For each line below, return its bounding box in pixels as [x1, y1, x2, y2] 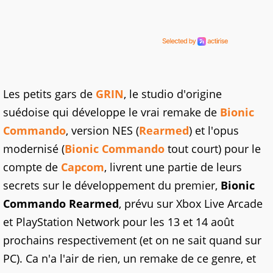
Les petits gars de [3, 87, 96, 101]
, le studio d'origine [124, 87, 222, 101]
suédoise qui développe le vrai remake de [3, 105, 220, 119]
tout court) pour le [165, 141, 261, 156]
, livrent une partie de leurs [104, 160, 242, 174]
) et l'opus [189, 123, 239, 138]
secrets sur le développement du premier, [3, 178, 221, 193]
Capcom [61, 160, 104, 174]
